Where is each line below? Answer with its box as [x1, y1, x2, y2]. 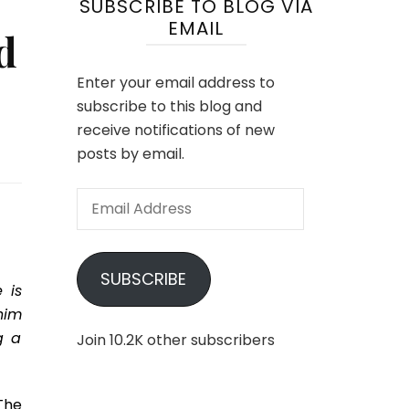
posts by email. [76, 143, 184, 164]
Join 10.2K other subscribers [76, 330, 275, 351]
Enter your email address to [76, 72, 275, 93]
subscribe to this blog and [76, 96, 262, 117]
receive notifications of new [76, 120, 275, 141]
